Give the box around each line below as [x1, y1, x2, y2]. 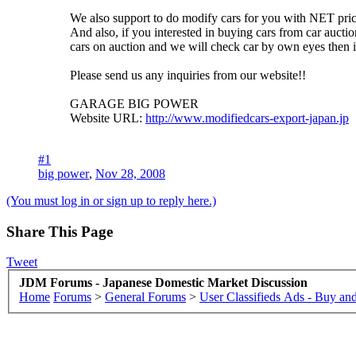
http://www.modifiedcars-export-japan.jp [145, 110, 349, 125]
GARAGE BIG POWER [70, 96, 199, 110]
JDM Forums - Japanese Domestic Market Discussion [19, 275, 308, 289]
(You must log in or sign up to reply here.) [6, 193, 216, 207]
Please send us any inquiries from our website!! [70, 68, 306, 82]
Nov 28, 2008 [95, 166, 165, 180]
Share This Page [6, 222, 113, 240]
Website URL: [70, 110, 145, 125]
